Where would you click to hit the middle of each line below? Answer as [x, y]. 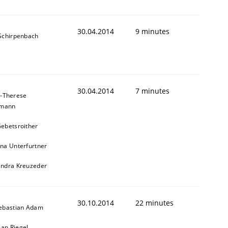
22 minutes [154, 203]
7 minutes [152, 91]
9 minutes [152, 31]
